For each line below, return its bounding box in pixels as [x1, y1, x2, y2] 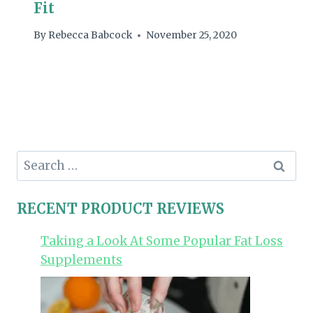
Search [16, 151, 57, 167]
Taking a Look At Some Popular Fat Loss [41, 233, 283, 249]
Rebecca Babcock [48, 29, 133, 42]
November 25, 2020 [146, 29, 238, 42]
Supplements [41, 252, 122, 268]
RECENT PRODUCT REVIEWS [17, 200, 224, 218]
